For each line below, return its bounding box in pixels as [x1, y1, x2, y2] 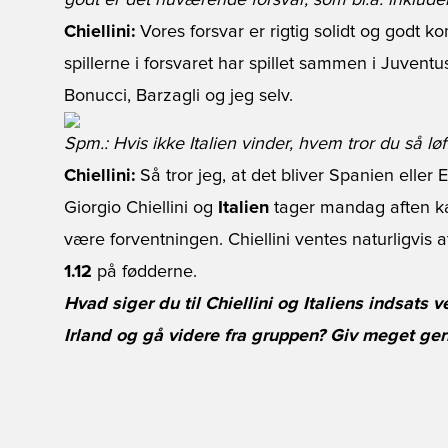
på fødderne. [92, 263, 197, 281]
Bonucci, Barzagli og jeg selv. [64, 87, 293, 105]
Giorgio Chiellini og [64, 199, 218, 217]
